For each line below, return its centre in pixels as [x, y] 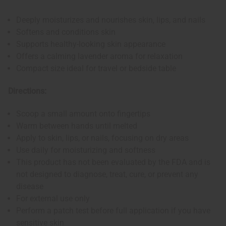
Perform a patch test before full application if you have [114, 211]
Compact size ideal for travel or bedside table [96, 69]
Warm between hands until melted [77, 126]
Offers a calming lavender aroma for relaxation [100, 56]
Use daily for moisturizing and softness [86, 150]
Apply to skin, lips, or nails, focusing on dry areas [103, 138]
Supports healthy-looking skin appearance [91, 44]
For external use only [53, 199]
